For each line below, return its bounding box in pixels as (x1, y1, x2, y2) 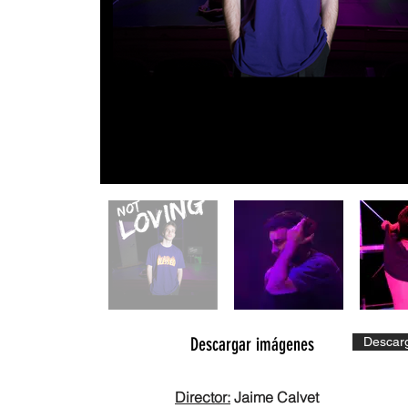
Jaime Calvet (230, 388, 319, 406)
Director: (175, 388, 230, 406)
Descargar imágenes (189, 333, 314, 355)
